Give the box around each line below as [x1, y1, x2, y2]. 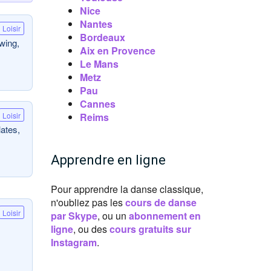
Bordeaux [79, 30, 125, 44]
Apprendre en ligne [50, 152, 166, 168]
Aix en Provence [79, 44, 155, 57]
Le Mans [79, 57, 119, 71]
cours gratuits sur [109, 222, 191, 236]
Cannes [79, 97, 116, 111]
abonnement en [128, 209, 201, 223]
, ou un [97, 209, 129, 223]
